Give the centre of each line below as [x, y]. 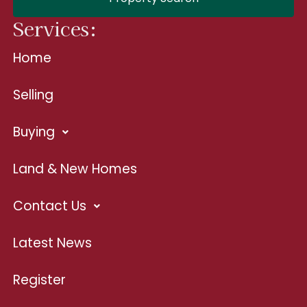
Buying [34, 132]
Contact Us [49, 206]
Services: [55, 28]
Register [39, 280]
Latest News [52, 243]
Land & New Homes [75, 169]
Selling [33, 95]
